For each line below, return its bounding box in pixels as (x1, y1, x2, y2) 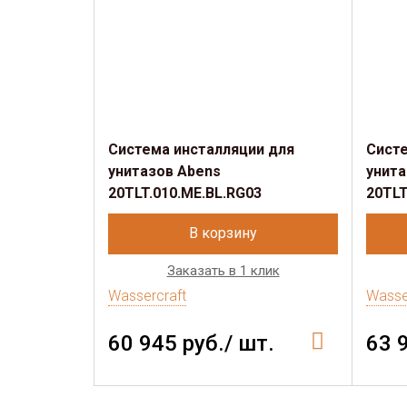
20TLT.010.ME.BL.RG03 (108, 184, 262, 202)
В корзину (189, 224, 257, 242)
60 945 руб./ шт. (108, 331, 274, 356)
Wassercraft (108, 287, 186, 304)
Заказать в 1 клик (166, 263, 280, 279)
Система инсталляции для (108, 141, 294, 158)
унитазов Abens (108, 163, 221, 180)
